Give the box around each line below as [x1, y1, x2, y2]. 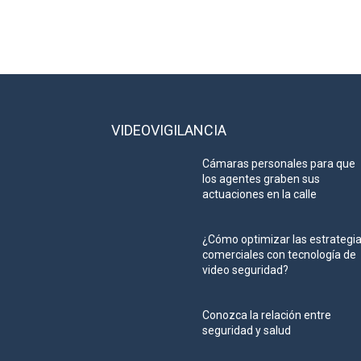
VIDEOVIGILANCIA [111, 122, 226, 139]
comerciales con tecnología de [202, 248, 357, 262]
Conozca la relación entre [202, 309, 332, 322]
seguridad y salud [202, 324, 292, 338]
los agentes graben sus [202, 172, 321, 186]
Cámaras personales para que [202, 157, 356, 171]
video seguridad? [202, 263, 289, 277]
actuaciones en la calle [202, 188, 317, 201]
